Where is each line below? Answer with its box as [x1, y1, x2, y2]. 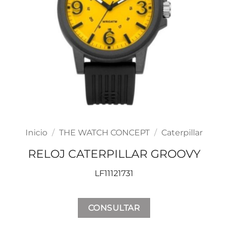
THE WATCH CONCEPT [59, 128, 150, 138]
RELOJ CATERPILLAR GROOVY [27, 147, 201, 161]
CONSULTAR [88, 203, 140, 213]
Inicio [25, 128, 48, 138]
